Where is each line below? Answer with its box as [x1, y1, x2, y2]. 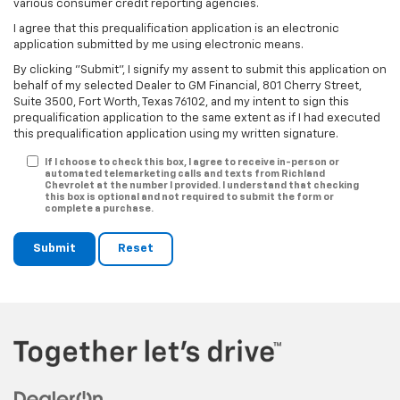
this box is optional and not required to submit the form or [45, 192, 334, 203]
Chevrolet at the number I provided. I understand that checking [45, 180, 359, 191]
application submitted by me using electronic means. [13, 39, 304, 52]
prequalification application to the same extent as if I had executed [13, 112, 380, 125]
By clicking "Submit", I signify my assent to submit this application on [13, 64, 387, 77]
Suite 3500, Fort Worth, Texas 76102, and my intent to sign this [13, 96, 349, 109]
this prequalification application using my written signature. [13, 129, 338, 141]
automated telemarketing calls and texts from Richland [45, 169, 325, 179]
